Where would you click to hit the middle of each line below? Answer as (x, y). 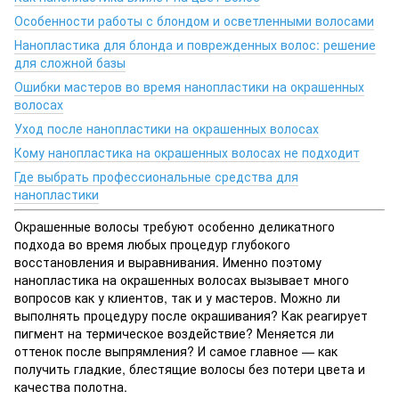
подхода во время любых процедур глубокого (152, 244)
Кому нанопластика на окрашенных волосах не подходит (187, 153)
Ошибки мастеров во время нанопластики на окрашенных (189, 87)
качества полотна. (71, 387)
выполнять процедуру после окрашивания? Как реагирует (191, 316)
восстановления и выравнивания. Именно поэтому (168, 262)
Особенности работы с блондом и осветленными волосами (194, 21)
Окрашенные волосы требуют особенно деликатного (175, 227)
